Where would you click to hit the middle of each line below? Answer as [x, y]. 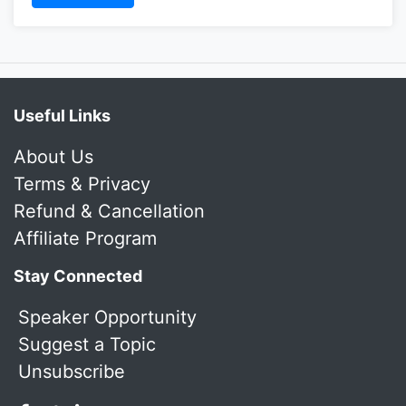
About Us [53, 156]
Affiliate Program [85, 238]
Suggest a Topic [87, 344]
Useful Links [62, 115]
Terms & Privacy [82, 184]
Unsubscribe [72, 371]
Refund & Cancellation [109, 211]
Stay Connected [78, 275]
